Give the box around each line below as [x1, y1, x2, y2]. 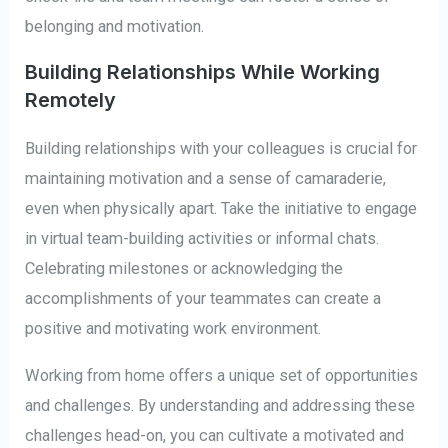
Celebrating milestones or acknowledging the [25, 259, 344, 279]
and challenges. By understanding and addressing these [25, 395, 416, 415]
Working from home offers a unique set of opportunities [25, 365, 419, 385]
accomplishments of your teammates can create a [25, 289, 382, 309]
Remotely [25, 88, 117, 113]
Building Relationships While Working [25, 60, 381, 85]
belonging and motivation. [25, 16, 205, 36]
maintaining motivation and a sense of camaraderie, [25, 169, 387, 189]
